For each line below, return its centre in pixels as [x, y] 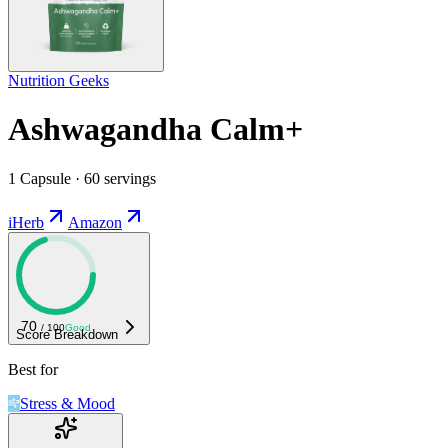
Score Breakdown [67, 334]
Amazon [95, 222]
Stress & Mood [67, 403]
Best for [33, 369]
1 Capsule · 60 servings [82, 178]
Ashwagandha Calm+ [155, 129]
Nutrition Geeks [58, 80]
